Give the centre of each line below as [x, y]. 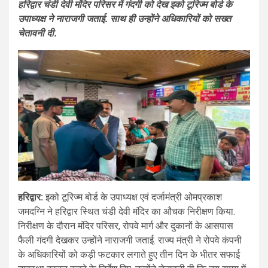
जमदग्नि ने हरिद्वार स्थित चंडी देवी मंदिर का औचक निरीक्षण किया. [127, 212]
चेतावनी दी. [37, 33]
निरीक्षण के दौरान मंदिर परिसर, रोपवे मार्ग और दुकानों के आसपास [126, 226]
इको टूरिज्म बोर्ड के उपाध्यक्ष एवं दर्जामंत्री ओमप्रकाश [133, 197]
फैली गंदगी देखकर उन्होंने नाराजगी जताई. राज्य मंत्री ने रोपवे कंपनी [130, 240]
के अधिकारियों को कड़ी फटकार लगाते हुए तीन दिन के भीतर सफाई [129, 255]
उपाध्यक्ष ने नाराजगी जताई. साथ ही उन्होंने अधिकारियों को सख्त [124, 19]
